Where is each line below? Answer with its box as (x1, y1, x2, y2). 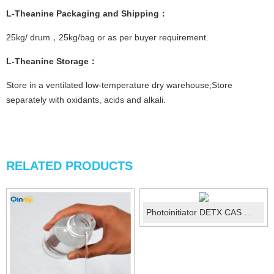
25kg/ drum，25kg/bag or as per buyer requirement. (6, 32, 211, 43)
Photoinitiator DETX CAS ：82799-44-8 (244, 207, 253, 218)
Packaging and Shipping (56, 9, 159, 19)
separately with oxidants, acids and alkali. (6, 95, 166, 105)
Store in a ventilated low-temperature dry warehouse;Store (6, 80, 232, 91)
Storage (56, 56, 89, 67)
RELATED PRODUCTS (6, 159, 133, 173)
